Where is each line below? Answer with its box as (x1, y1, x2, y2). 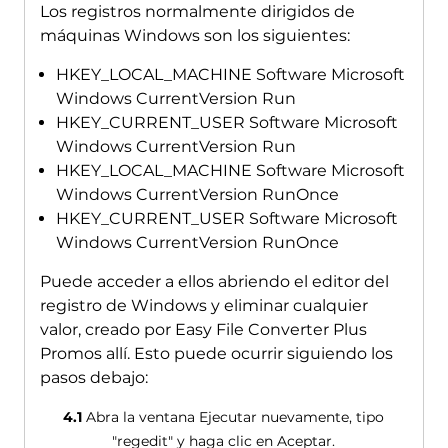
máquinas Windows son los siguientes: (39, 26, 350, 46)
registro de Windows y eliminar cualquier (39, 296, 368, 316)
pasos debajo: (39, 368, 148, 388)
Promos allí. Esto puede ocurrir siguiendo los (39, 344, 393, 364)
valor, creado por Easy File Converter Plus (39, 320, 367, 340)
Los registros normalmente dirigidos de (39, 2, 355, 22)
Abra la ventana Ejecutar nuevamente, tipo (82, 408, 385, 427)
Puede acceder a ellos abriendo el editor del (39, 272, 389, 292)
